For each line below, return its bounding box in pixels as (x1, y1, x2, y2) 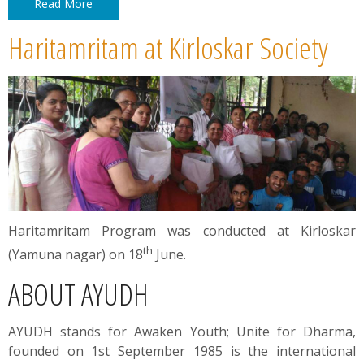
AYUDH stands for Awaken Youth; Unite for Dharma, (8, 322, 356, 340)
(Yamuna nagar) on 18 (8, 245, 143, 263)
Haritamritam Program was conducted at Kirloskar (8, 221, 356, 240)
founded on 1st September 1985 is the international (8, 341, 356, 360)
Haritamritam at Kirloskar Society (8, 27, 328, 69)
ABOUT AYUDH (8, 272, 149, 314)
